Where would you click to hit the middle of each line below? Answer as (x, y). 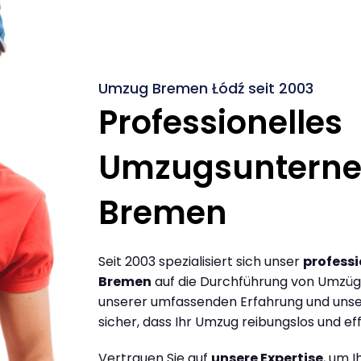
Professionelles (220, 122)
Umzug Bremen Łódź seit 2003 (206, 88)
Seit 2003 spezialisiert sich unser (201, 261)
